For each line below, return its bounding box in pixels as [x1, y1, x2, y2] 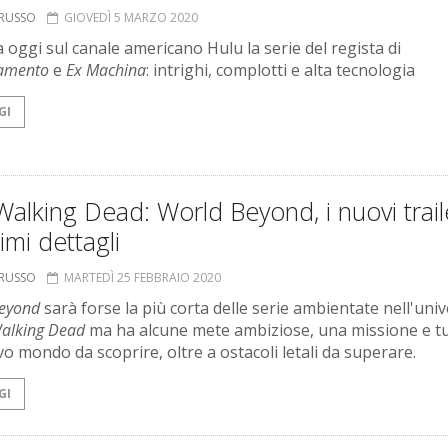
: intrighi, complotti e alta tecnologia [146, 59, 415, 82]
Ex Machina [66, 59, 146, 82]
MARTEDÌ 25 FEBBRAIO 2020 [64, 269, 221, 287]
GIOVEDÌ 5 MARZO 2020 [64, 9, 198, 27]
